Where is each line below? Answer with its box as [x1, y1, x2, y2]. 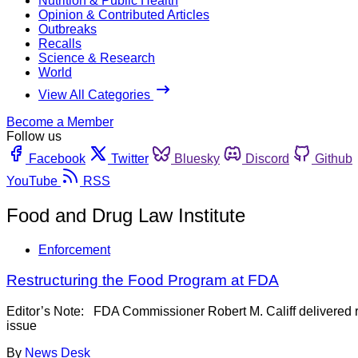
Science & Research [38, 50, 155, 65]
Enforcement [38, 242, 110, 257]
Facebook [29, 151, 86, 165]
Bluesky [174, 151, 220, 165]
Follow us [6, 129, 62, 143]
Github [315, 151, 352, 165]
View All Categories [38, 87, 153, 101]
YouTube [6, 173, 58, 188]
